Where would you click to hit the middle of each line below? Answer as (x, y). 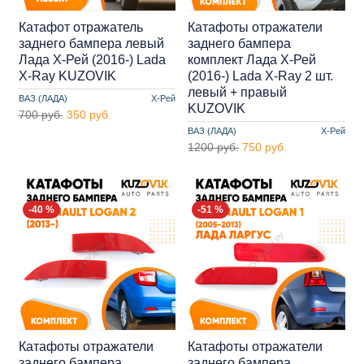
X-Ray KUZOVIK (67, 76)
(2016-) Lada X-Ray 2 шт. (261, 76)
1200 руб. (214, 147)
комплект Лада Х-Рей (252, 59)
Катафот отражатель (80, 27)
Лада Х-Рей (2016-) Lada (92, 59)
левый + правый (238, 92)
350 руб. (89, 114)
